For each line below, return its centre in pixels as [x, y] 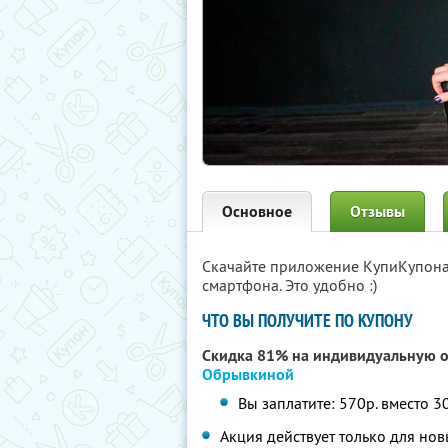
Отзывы [377, 211]
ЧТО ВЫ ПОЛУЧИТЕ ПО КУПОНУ [307, 320]
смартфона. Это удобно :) [289, 285]
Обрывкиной [248, 374]
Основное [257, 211]
